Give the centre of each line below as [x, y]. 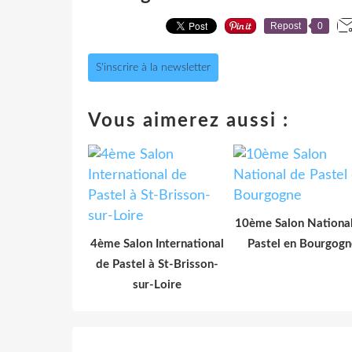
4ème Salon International [157, 244]
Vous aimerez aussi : [189, 121]
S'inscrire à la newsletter [153, 67]
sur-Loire [157, 284]
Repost [286, 26]
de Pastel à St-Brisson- [157, 264]
